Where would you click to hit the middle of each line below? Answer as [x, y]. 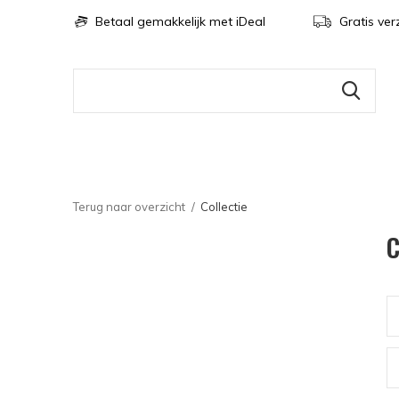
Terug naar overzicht [129, 207]
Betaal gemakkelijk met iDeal [179, 21]
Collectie [224, 207]
